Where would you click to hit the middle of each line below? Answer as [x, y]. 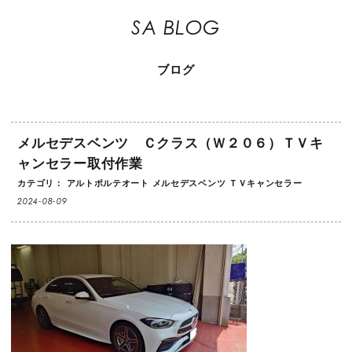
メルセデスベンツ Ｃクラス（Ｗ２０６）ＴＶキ [170, 143]
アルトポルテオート [108, 183]
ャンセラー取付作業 [80, 163]
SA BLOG [176, 28]
